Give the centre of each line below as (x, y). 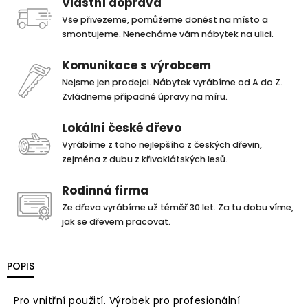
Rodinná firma (105, 190)
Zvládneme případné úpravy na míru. (145, 97)
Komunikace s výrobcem (136, 65)
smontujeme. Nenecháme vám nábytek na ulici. (168, 34)
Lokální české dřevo (122, 128)
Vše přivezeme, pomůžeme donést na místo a (165, 20)
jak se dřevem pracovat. (116, 222)
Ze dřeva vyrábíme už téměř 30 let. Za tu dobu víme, (178, 207)
